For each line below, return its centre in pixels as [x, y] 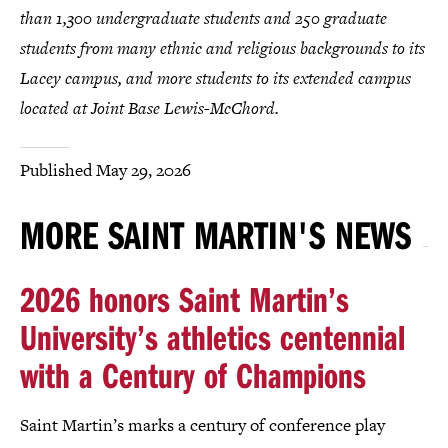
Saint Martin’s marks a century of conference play [202, 424]
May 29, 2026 [143, 169]
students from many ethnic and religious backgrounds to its [222, 47]
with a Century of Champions [193, 374]
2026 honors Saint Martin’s [184, 298]
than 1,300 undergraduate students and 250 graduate [203, 17]
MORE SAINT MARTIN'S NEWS [215, 233]
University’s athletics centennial [212, 336]
